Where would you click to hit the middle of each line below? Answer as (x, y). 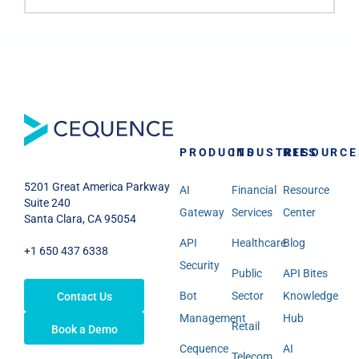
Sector (247, 295)
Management (213, 318)
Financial (254, 190)
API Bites (306, 273)
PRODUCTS (218, 152)
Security (200, 265)
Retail (245, 326)
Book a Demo (84, 330)
